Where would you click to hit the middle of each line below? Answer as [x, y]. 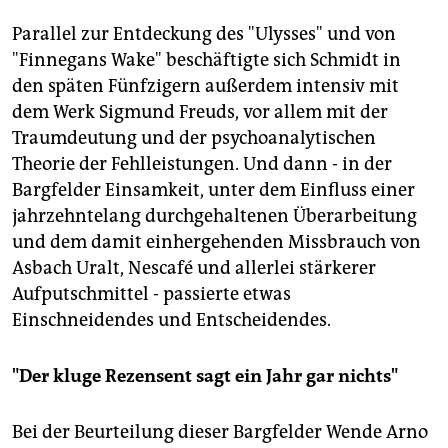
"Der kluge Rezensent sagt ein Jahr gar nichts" [205, 376]
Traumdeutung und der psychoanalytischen [194, 138]
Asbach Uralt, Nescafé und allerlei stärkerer [194, 268]
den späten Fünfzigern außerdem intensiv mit [205, 86]
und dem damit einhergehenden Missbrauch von [216, 242]
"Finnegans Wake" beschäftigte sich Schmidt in [206, 60]
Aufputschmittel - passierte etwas [151, 294]
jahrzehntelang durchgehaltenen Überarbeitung [214, 216]
